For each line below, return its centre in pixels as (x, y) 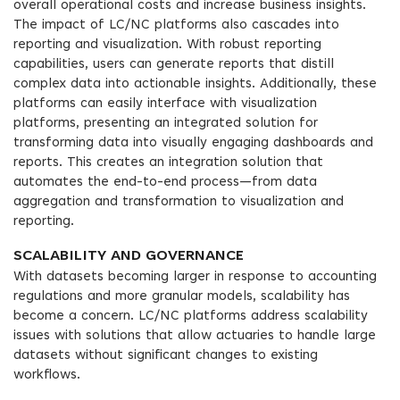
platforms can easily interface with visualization (165, 104)
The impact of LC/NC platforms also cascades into (176, 25)
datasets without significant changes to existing (166, 356)
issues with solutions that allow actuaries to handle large (195, 336)
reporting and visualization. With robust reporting (167, 45)
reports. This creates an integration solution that (168, 163)
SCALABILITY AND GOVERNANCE (129, 256)
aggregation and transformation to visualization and (179, 202)
